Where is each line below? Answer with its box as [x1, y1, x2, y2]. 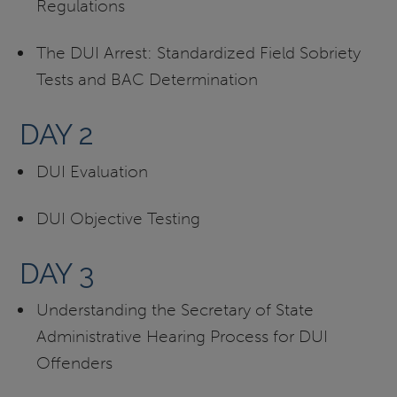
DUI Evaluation [35, 160, 148, 182]
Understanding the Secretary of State [35, 300, 314, 321]
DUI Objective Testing [35, 207, 200, 229]
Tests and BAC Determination [35, 69, 258, 90]
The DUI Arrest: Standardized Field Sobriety [35, 43, 361, 64]
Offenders [35, 353, 113, 374]
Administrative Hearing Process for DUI [35, 326, 328, 347]
